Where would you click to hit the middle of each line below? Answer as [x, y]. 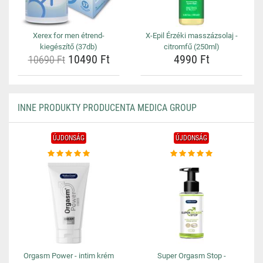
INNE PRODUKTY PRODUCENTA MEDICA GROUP [107, 108]
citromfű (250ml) [191, 47]
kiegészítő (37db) [69, 47]
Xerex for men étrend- [69, 36]
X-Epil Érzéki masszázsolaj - [191, 36]
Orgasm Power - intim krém [69, 256]
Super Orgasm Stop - [191, 256]
